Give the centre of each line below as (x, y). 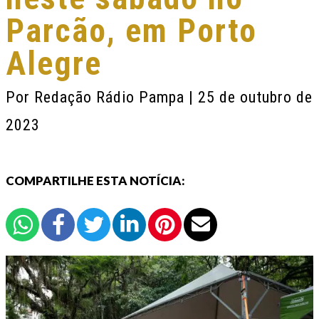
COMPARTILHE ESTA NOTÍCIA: (95, 181)
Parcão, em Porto (131, 31)
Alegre (54, 63)
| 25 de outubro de (251, 97)
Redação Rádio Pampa (111, 97)
